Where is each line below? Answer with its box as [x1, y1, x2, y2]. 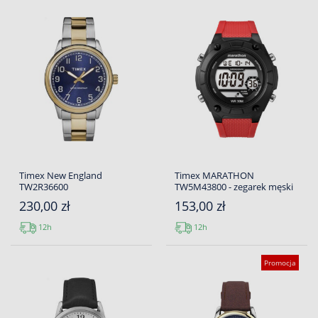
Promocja [264, 258, 296, 268]
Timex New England [19, 169, 102, 182]
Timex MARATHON [175, 169, 254, 182]
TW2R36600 [19, 180, 68, 194]
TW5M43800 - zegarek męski [175, 180, 293, 194]
